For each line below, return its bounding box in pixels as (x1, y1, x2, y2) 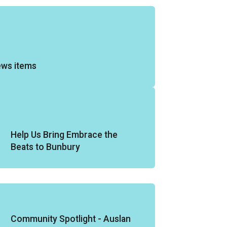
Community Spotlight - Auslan (11, 214, 131, 224)
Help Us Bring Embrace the (11, 130, 118, 140)
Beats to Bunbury (11, 142, 80, 152)
